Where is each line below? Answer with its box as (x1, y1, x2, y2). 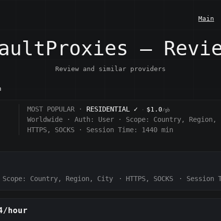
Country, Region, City (30, 174, 113, 183)
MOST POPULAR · (27, 105, 87, 113)
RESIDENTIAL (86, 105, 134, 113)
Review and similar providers (55, 65, 166, 73)
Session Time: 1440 (86, 125, 158, 134)
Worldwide (27, 115, 63, 123)
